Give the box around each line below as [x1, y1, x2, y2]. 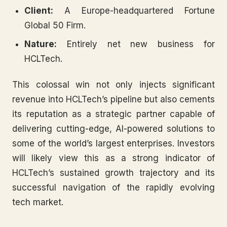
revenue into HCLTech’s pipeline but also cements [12, 94, 215, 104]
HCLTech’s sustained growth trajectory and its [12, 168, 215, 178]
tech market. [12, 197, 63, 207]
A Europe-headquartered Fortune [53, 6, 215, 16]
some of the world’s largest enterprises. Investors [12, 138, 215, 148]
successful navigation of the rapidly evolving [12, 182, 215, 193]
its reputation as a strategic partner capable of [12, 109, 215, 119]
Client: [24, 6, 53, 16]
